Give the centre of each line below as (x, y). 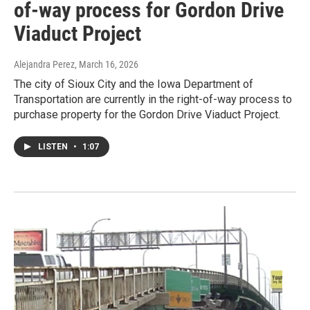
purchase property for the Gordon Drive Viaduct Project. (147, 115)
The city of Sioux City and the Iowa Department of (134, 84)
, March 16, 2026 (107, 65)
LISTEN (54, 147)
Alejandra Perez (44, 65)
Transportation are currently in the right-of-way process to (153, 100)
